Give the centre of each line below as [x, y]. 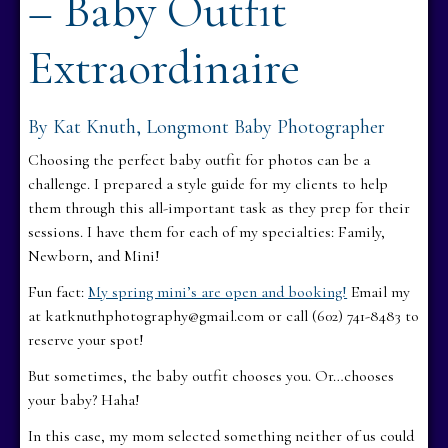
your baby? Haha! [84, 399]
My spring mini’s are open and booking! [218, 291]
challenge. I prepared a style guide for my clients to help [208, 183]
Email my [379, 291]
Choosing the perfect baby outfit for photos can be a [199, 159]
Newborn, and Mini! [94, 255]
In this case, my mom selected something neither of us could [221, 435]
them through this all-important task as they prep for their [219, 207]
